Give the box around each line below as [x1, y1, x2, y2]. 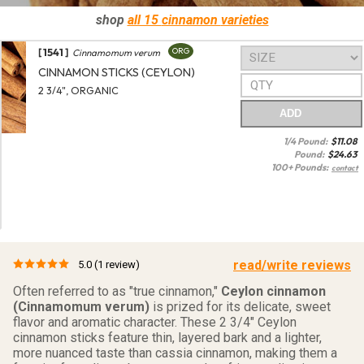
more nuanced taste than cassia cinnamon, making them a [13, 345, 337, 362]
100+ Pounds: [271, 161, 331, 174]
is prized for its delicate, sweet [149, 299, 331, 315]
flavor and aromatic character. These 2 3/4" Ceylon [13, 314, 297, 331]
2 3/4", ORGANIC [38, 83, 119, 97]
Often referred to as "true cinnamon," [13, 284, 221, 300]
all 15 [127, 12, 162, 28]
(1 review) [94, 258, 140, 271]
